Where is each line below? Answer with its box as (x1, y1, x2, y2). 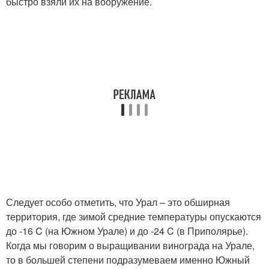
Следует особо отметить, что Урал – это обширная (6, 195, 230, 209)
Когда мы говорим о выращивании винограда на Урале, (6, 238, 255, 252)
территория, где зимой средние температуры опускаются (6, 210, 261, 223)
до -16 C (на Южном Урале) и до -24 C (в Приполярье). (6, 224, 248, 238)
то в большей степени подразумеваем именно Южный (6, 253, 250, 267)
